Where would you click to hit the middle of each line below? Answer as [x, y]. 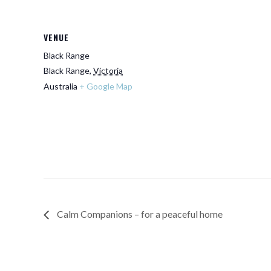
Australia [60, 86]
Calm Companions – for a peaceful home [139, 214]
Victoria [108, 70]
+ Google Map [106, 86]
